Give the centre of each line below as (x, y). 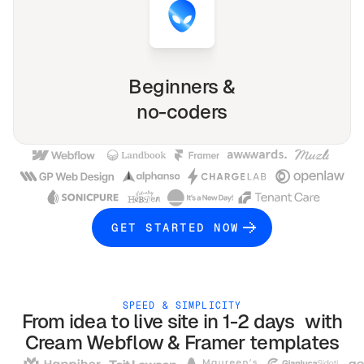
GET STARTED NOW (175, 227)
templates (294, 343)
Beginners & (182, 87)
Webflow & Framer (165, 343)
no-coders (182, 112)
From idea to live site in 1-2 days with (182, 322)
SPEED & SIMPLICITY (182, 305)
